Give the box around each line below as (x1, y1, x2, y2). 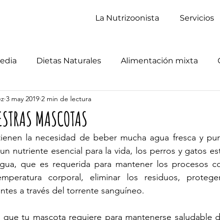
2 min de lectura (41, 94, 91, 103)
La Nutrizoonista (95, 13, 159, 23)
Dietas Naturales (36, 56, 101, 65)
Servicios (180, 13, 214, 23)
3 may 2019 (6, 94, 39, 103)
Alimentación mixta (121, 56, 198, 65)
